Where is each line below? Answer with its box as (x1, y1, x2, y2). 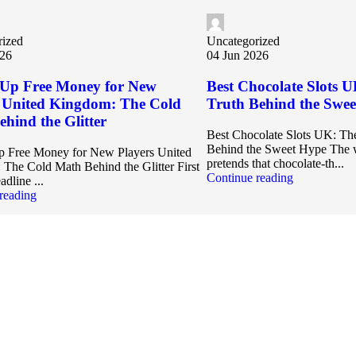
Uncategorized (207, 34, 281, 48)
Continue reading (207, 170, 294, 184)
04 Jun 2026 (207, 48, 269, 63)
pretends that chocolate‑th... (207, 156, 345, 170)
